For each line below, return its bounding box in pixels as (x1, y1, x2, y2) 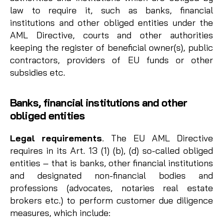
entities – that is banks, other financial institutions (10, 157, 213, 169)
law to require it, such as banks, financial (10, 4, 213, 16)
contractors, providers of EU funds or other (10, 54, 213, 66)
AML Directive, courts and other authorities (10, 29, 213, 41)
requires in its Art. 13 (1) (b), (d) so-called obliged (10, 144, 213, 156)
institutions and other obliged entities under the (10, 16, 213, 28)
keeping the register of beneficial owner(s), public (10, 41, 213, 53)
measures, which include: (10, 207, 111, 219)
